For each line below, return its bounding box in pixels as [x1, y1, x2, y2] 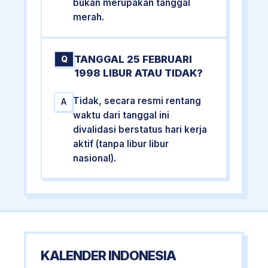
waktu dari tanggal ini [73, 109, 170, 121]
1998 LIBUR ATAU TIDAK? [74, 66, 203, 79]
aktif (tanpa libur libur [73, 138, 169, 150]
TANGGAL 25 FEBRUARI [74, 53, 193, 65]
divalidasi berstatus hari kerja [73, 123, 208, 135]
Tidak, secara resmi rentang [73, 95, 202, 106]
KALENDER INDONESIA [41, 248, 176, 263]
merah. [73, 11, 105, 23]
